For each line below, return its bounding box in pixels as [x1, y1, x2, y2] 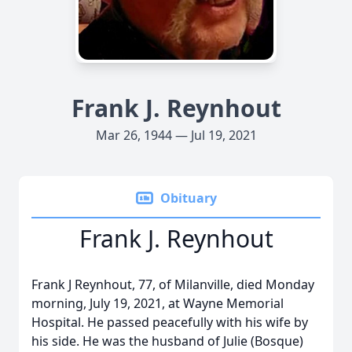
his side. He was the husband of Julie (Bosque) [31, 332, 303, 350]
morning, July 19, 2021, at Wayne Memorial [31, 295, 284, 312]
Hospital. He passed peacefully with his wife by [31, 313, 308, 331]
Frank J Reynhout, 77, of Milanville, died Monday [31, 276, 314, 293]
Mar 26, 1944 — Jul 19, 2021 [95, 126, 257, 144]
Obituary [160, 189, 217, 207]
